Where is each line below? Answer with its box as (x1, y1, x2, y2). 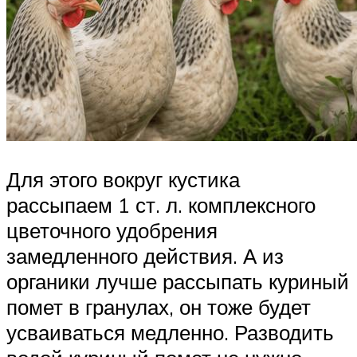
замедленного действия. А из (6, 242, 284, 269)
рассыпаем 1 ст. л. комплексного (6, 191, 316, 218)
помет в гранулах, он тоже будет (6, 293, 311, 320)
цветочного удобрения (6, 217, 218, 243)
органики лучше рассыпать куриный (6, 268, 349, 294)
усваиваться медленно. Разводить (6, 319, 334, 345)
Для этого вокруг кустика (6, 166, 240, 192)
